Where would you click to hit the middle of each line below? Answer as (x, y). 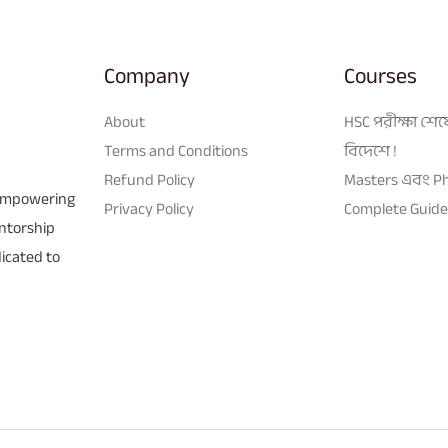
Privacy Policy (148, 209)
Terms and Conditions (175, 151)
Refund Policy (149, 180)
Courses (381, 76)
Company (146, 76)
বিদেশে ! (371, 151)
